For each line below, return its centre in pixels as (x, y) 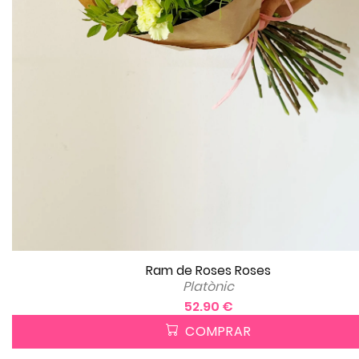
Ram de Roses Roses (208, 270)
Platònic (208, 286)
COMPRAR (216, 331)
